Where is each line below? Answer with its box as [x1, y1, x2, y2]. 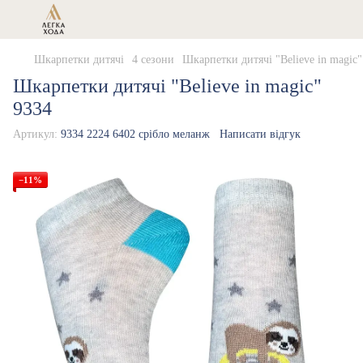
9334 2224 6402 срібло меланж [58, 128, 210, 140]
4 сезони [132, 53, 174, 66]
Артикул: [13, 128, 58, 140]
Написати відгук [220, 128, 301, 140]
